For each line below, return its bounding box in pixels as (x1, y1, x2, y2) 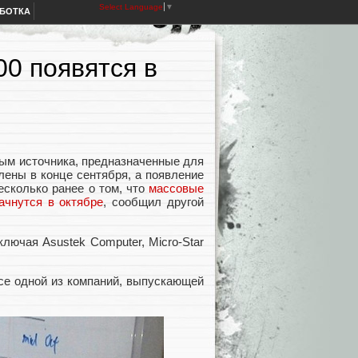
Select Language (99, 2, 163, 11)
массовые (149, 181, 204, 196)
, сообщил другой (103, 195, 205, 209)
